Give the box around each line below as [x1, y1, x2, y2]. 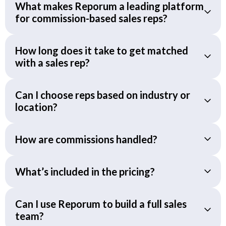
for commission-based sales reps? [15, 12, 167, 24]
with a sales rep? [15, 56, 90, 69]
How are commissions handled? [15, 133, 157, 145]
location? [15, 100, 58, 113]
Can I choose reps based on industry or [15, 88, 190, 101]
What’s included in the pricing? [15, 165, 155, 178]
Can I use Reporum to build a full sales [15, 197, 187, 210]
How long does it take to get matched [15, 44, 188, 56]
